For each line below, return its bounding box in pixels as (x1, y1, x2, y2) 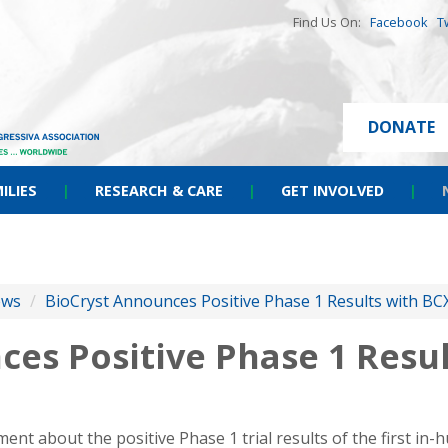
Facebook (370, 13, 428, 31)
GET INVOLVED (281, 181, 384, 200)
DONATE (368, 116, 435, 138)
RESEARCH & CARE (95, 181, 223, 200)
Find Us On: (293, 13, 370, 31)
